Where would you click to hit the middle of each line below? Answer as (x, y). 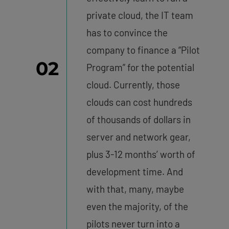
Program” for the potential (140, 67)
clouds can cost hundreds (139, 102)
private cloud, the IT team (140, 15)
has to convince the (127, 32)
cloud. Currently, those (133, 84)
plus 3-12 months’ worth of (141, 154)
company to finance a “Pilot (143, 50)
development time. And (134, 171)
